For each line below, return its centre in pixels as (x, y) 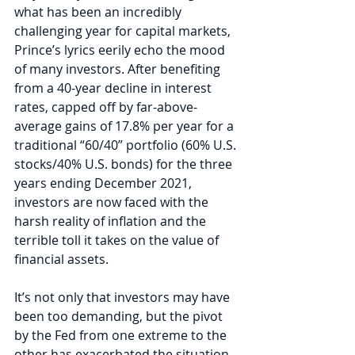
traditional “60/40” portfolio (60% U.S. (127, 145)
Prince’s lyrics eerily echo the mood (121, 50)
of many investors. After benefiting (119, 69)
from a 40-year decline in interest (115, 88)
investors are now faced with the (113, 202)
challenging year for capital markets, (124, 31)
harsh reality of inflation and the (112, 221)
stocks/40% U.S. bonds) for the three (125, 164)
